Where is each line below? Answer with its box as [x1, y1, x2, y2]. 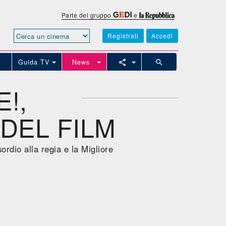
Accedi [151, 31, 173, 40]
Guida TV [18, 57, 52, 67]
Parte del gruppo [61, 11, 114, 19]
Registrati [107, 31, 139, 40]
